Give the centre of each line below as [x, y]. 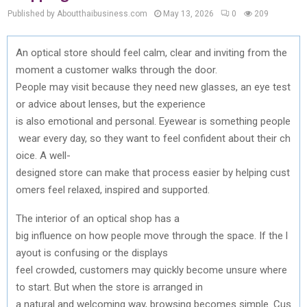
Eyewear [178, 121]
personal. [136, 121]
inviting [229, 52]
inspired [122, 189]
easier [206, 172]
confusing [77, 253]
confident [204, 138]
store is [133, 287]
